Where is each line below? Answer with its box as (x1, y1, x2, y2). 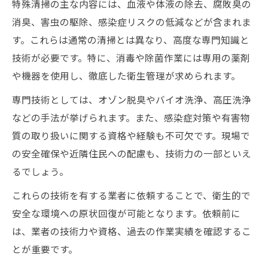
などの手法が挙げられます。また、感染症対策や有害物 (12, 111, 250, 124)
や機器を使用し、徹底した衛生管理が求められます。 (12, 69, 240, 82)
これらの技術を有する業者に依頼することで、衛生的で (12, 188, 251, 202)
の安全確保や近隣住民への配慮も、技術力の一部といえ (12, 147, 251, 160)
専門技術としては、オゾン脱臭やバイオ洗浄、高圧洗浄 (12, 93, 251, 106)
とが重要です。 (12, 242, 78, 255)
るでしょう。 (12, 165, 69, 178)
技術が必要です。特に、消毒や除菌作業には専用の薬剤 (12, 51, 250, 64)
